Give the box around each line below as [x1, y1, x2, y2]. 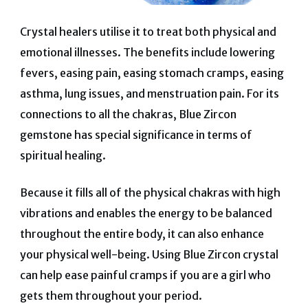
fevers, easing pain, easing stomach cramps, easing [19, 65, 284, 80]
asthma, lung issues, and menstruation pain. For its [19, 86, 279, 100]
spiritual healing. [19, 148, 106, 162]
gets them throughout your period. [19, 288, 202, 302]
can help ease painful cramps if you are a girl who [19, 267, 271, 282]
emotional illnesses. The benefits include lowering [19, 45, 275, 59]
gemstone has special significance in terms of [19, 127, 252, 142]
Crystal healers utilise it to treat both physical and [19, 24, 276, 38]
